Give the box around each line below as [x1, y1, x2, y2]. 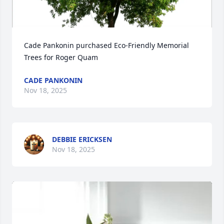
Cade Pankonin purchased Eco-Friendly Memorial [24, 40, 189, 50]
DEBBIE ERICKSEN [52, 134, 112, 144]
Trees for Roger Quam [24, 52, 98, 62]
